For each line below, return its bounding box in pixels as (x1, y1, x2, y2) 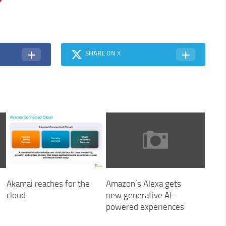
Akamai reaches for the (6, 179, 90, 189)
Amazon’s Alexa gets (105, 179, 181, 189)
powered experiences (105, 202, 184, 212)
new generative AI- (105, 190, 176, 201)
